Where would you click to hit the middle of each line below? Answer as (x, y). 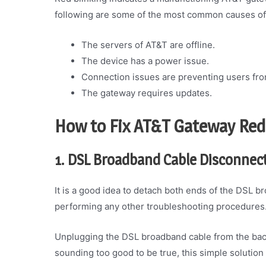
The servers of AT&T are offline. (148, 45)
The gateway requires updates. (147, 93)
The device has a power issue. (145, 61)
